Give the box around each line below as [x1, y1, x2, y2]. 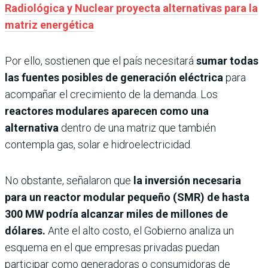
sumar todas [196, 54, 258, 67]
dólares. [5, 224, 48, 237]
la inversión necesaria [131, 173, 241, 187]
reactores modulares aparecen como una [5, 104, 209, 117]
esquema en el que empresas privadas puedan [5, 240, 220, 254]
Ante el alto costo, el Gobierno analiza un [48, 224, 234, 237]
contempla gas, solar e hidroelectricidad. [5, 138, 192, 151]
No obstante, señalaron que [5, 173, 131, 187]
